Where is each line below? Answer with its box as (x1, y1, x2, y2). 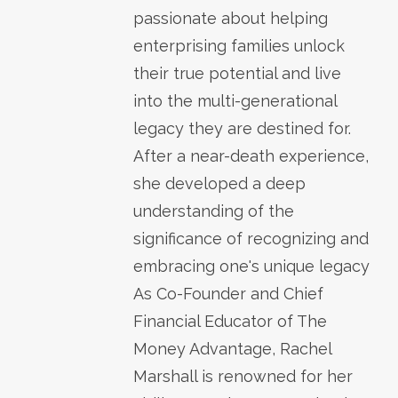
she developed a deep (133, 173, 306, 193)
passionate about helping (133, 8, 328, 28)
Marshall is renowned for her (133, 366, 353, 386)
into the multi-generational (133, 91, 337, 110)
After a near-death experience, (133, 146, 369, 165)
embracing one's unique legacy (133, 256, 370, 275)
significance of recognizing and (133, 228, 369, 248)
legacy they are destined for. (133, 118, 351, 138)
